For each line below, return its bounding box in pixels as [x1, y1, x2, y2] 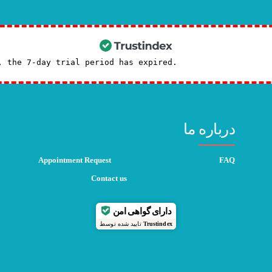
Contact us [90, 174, 127, 183]
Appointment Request [38, 155, 111, 165]
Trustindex [143, 220, 172, 227]
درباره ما [183, 121, 236, 137]
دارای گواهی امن [112, 205, 172, 216]
